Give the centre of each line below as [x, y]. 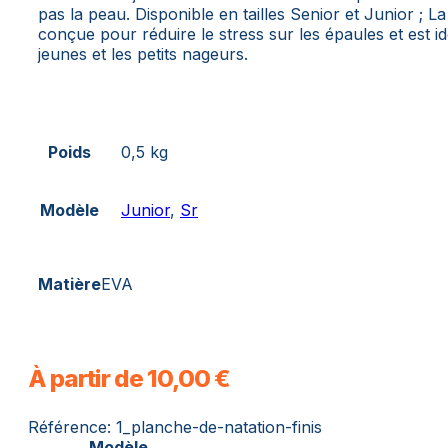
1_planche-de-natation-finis [219, 427]
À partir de [87, 379]
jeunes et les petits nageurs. [143, 54]
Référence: [72, 427]
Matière [69, 284]
